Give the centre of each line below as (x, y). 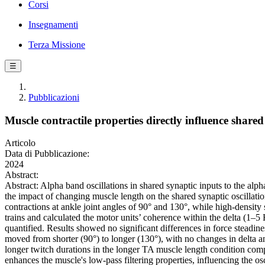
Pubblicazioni (54, 97)
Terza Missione (57, 45)
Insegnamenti (53, 25)
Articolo (20, 143)
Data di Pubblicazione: (47, 154)
